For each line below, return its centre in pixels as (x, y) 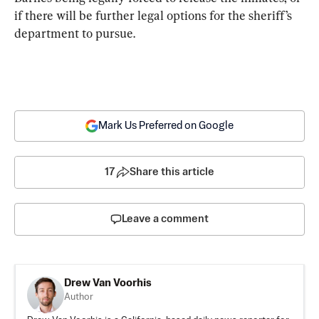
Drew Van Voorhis (108, 283)
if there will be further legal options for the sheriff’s (155, 16)
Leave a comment (165, 219)
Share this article (172, 172)
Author (79, 298)
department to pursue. (75, 33)
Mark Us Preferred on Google (166, 126)
